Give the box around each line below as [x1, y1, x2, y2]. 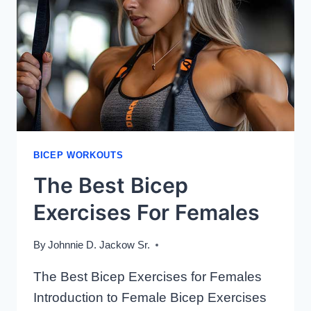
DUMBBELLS [101, 15, 173, 28]
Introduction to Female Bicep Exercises [33, 289, 267, 305]
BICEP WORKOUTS [33, 150, 124, 161]
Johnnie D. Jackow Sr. [48, 238, 151, 251]
